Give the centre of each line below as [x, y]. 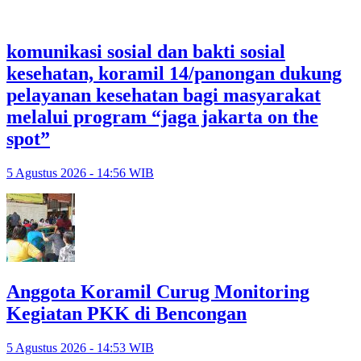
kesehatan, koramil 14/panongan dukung [174, 74]
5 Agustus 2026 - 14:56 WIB [80, 173]
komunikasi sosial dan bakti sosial [146, 52]
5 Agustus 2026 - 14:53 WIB [80, 347]
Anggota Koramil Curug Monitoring [158, 292]
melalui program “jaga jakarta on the [162, 117]
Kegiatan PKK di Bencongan [127, 314]
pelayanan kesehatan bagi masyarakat [164, 95]
